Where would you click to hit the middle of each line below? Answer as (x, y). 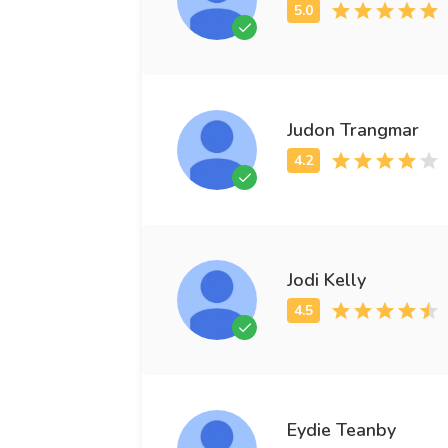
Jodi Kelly (326, 279)
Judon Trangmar (353, 129)
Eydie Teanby (341, 429)
